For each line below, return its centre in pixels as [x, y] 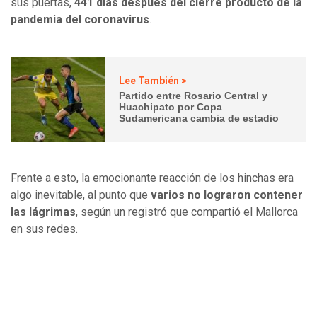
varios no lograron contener [227, 195]
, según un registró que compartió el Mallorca [187, 212]
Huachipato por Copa [171, 106]
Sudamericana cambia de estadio [199, 118]
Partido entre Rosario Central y [194, 95]
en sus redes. [44, 229]
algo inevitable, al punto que [81, 195]
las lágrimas [43, 212]
